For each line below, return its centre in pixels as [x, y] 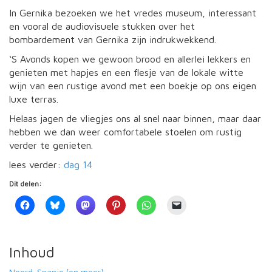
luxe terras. [35, 99]
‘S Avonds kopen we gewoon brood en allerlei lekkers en [130, 59]
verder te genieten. [51, 145]
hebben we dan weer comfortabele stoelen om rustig [125, 131]
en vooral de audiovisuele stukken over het [102, 26]
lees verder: [36, 164]
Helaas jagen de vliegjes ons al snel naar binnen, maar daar [135, 118]
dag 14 [78, 164]
